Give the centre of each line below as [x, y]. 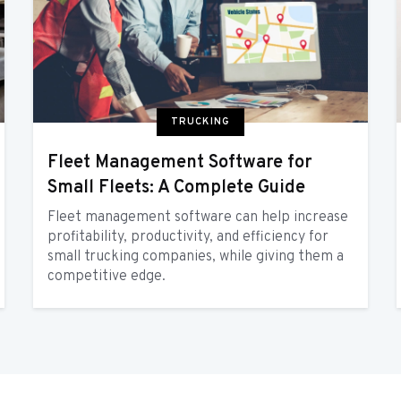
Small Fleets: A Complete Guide [176, 188]
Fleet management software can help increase [197, 218]
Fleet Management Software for [179, 163]
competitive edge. [106, 277]
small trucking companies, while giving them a [195, 257]
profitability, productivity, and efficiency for [188, 238]
